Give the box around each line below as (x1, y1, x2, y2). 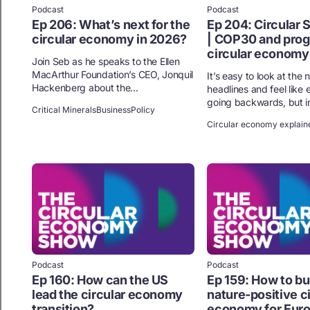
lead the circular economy (32, 286, 183, 302)
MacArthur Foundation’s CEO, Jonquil (32, 68, 194, 80)
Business (96, 104, 131, 115)
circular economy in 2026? (32, 31, 187, 46)
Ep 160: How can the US (32, 272, 169, 287)
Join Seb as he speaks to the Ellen (32, 55, 180, 67)
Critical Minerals (32, 104, 96, 115)
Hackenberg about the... (32, 81, 138, 93)
